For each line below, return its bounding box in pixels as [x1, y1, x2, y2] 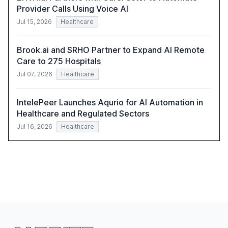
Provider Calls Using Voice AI [17, 4, 128, 14]
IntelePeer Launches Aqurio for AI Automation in [17, 97, 203, 108]
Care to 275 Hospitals [17, 56, 101, 67]
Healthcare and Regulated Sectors [17, 108, 149, 119]
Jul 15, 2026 [17, 18, 52, 26]
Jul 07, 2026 [17, 70, 52, 78]
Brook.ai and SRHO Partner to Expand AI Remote [17, 45, 205, 55]
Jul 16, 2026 [17, 123, 52, 131]
